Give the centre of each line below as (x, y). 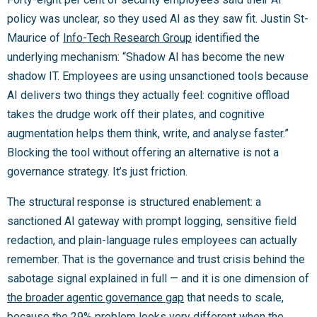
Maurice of (35, 38)
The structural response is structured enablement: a (134, 202)
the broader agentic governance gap (96, 297)
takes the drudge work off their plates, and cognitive (136, 114)
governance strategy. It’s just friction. (97, 171)
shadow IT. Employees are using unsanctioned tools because (158, 76)
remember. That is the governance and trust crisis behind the (156, 259)
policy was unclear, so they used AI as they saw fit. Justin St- (158, 18)
